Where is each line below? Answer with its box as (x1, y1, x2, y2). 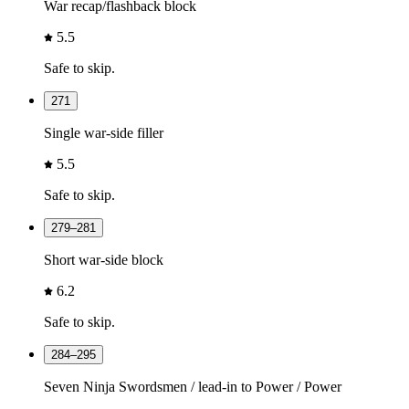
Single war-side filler (44, 124, 163, 141)
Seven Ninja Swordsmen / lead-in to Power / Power (44, 378, 341, 394)
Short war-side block (44, 251, 163, 267)
